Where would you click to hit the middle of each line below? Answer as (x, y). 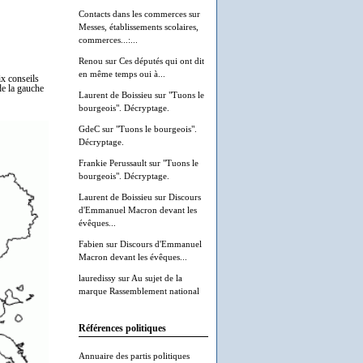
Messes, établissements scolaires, (139, 27)
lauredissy (97, 278)
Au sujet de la (157, 278)
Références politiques (122, 329)
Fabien (91, 244)
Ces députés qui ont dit (162, 61)
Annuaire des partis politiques (134, 356)
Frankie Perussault (113, 163)
